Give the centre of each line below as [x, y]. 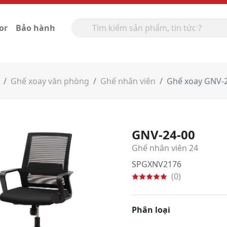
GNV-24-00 [163, 135]
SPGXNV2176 [157, 164]
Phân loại [151, 210]
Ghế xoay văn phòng [50, 81]
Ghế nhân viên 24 [165, 148]
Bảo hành [35, 28]
